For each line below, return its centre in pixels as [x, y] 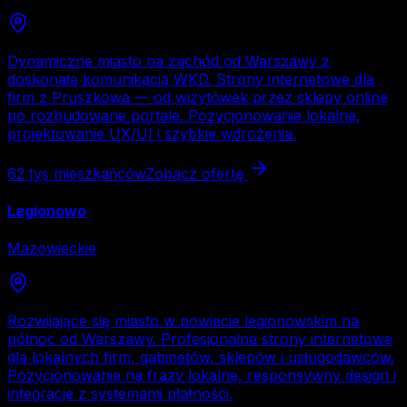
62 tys [28, 173]
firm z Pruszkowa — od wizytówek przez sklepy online [198, 97]
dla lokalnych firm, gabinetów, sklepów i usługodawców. [201, 357]
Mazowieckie [52, 248]
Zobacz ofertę [197, 173]
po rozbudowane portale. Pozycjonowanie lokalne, [184, 115]
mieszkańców [97, 173]
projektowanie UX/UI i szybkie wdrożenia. [152, 133]
